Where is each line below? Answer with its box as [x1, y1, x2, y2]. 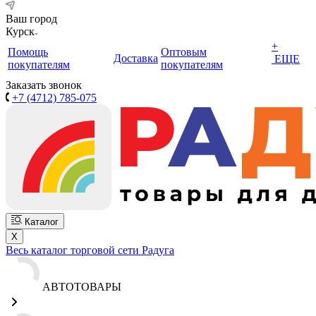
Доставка [114, 52, 158, 64]
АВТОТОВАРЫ [42, 281, 121, 293]
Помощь [8, 46, 48, 58]
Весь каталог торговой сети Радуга [6, 244, 174, 256]
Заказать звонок [6, 79, 82, 91]
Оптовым [161, 46, 207, 58]
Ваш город [6, 13, 57, 25]
